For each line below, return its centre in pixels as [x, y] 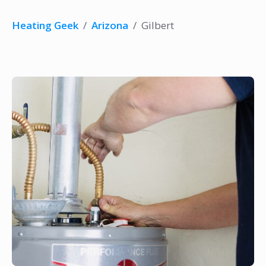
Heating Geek [45, 25]
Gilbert [158, 25]
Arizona [110, 25]
